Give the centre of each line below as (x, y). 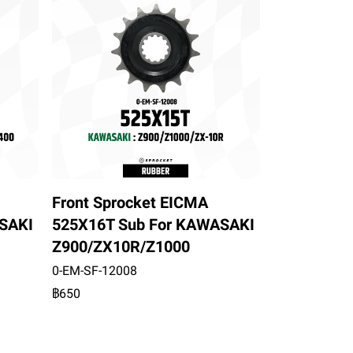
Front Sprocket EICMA (130, 203)
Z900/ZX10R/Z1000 (121, 247)
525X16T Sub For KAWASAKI (153, 225)
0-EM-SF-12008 (94, 271)
